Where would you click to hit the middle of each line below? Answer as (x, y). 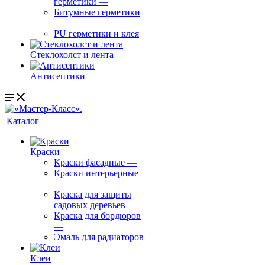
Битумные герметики (97, 12)
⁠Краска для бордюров (97, 216)
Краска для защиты (93, 194)
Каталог (23, 121)
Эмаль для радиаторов (99, 237)
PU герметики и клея (96, 33)
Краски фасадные (89, 162)
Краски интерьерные (96, 173)
